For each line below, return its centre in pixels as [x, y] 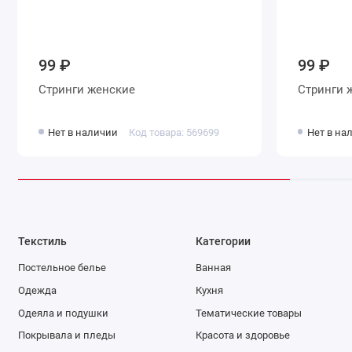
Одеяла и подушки [63, 313]
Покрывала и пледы [66, 335]
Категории [224, 241]
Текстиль [42, 241]
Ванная [214, 268]
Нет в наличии [83, 133]
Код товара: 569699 [174, 133]
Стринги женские [112, 90]
